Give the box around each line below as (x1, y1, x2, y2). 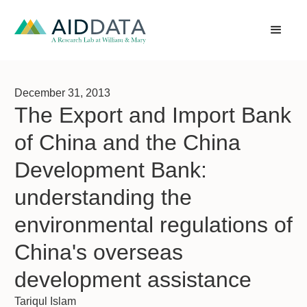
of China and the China (14, 130, 241, 155)
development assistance (14, 267, 251, 292)
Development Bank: (14, 158, 207, 182)
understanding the (14, 185, 192, 210)
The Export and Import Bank (14, 103, 291, 127)
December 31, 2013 (14, 87, 110, 99)
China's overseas (14, 240, 183, 265)
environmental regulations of (14, 212, 293, 237)
